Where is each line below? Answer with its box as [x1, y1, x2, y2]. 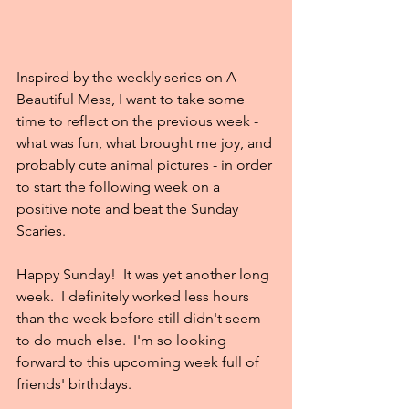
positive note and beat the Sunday [16, 200, 242, 218]
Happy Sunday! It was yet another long [16, 266, 273, 284]
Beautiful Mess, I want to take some [16, 90, 248, 109]
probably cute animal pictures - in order [16, 156, 276, 174]
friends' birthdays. [16, 375, 131, 393]
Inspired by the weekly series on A [16, 68, 240, 87]
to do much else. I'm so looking [16, 331, 230, 350]
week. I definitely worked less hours [16, 288, 253, 306]
